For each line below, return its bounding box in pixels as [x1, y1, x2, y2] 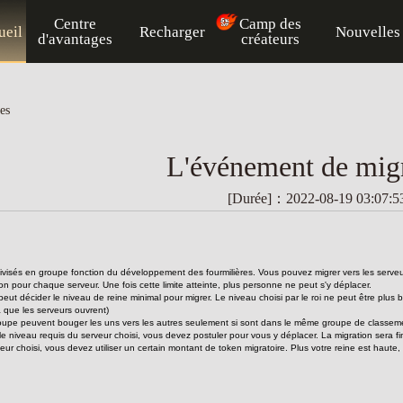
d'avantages [37, 31, 112, 48]
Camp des [239, 15, 302, 32]
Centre [53, 15, 96, 32]
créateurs [241, 31, 300, 48]
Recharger [139, 22, 206, 40]
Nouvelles [336, 22, 401, 40]
